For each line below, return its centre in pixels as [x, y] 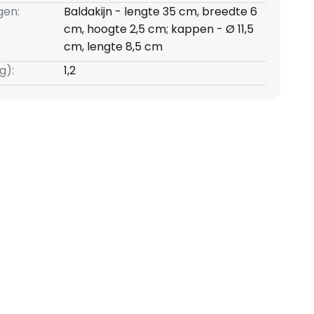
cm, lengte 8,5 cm [113, 47]
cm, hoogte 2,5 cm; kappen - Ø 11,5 [158, 29]
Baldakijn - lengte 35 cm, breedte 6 [160, 12]
